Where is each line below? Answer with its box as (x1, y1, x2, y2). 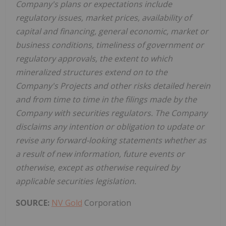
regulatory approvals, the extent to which (16, 52, 173, 64)
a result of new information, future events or (16, 148, 185, 159)
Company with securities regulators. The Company (16, 107, 207, 119)
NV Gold (51, 197, 82, 208)
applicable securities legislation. (16, 175, 136, 187)
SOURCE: (16, 197, 51, 208)
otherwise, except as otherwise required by (16, 161, 180, 173)
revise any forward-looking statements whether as (16, 134, 206, 146)
